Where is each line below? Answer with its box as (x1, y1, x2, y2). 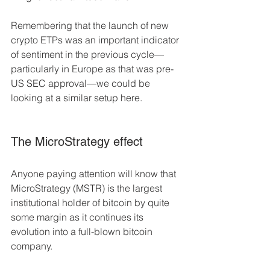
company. (11, 239, 55, 252)
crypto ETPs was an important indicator (11, 33, 181, 46)
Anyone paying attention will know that (11, 167, 178, 180)
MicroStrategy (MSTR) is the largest (11, 181, 165, 194)
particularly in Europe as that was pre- (11, 62, 174, 75)
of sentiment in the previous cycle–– (11, 48, 164, 60)
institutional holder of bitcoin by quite (11, 196, 172, 209)
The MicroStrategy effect (11, 134, 146, 149)
